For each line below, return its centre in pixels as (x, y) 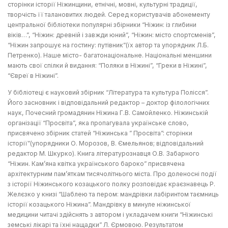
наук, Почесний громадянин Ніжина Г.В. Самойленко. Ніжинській (108, 113)
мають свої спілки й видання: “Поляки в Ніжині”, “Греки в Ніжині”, (107, 66)
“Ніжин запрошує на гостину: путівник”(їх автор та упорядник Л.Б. (108, 45)
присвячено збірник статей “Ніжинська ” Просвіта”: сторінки (100, 133)
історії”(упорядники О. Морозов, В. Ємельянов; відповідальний (106, 144)
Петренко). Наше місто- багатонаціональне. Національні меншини (110, 55)
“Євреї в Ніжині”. (33, 76)
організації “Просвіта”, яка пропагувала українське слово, (98, 123)
